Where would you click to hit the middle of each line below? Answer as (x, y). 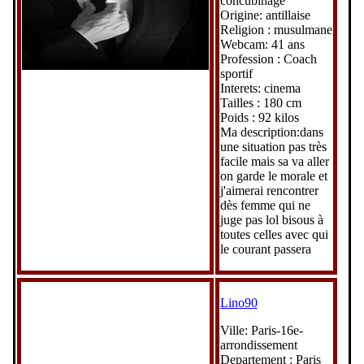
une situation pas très (273, 146)
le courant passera (265, 249)
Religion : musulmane (276, 29)
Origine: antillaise (265, 15)
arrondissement (258, 344)
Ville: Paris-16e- (261, 330)
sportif (236, 73)
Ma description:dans (271, 132)
